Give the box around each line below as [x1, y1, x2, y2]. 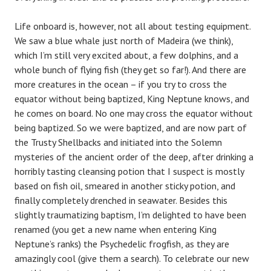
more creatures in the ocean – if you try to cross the [15, 77, 227, 90]
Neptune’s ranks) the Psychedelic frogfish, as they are [15, 237, 229, 250]
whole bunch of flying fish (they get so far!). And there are [15, 63, 246, 76]
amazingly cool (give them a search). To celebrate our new [15, 252, 249, 264]
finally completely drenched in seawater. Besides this [15, 194, 227, 206]
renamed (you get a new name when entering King [15, 223, 217, 235]
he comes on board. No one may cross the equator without [15, 106, 253, 119]
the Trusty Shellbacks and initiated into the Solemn [15, 135, 222, 148]
